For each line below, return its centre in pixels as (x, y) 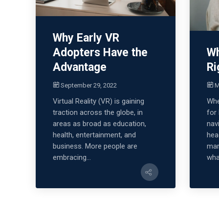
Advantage (80, 67)
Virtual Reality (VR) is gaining (99, 101)
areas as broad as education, (100, 123)
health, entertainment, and (95, 135)
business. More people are (95, 146)
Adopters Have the (100, 52)
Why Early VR (86, 38)
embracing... (72, 157)
